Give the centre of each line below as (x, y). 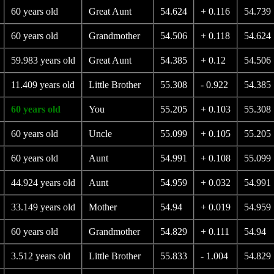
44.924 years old (43, 183)
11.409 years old (43, 85)
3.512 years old (40, 256)
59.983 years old (43, 60)
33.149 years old (43, 207)
